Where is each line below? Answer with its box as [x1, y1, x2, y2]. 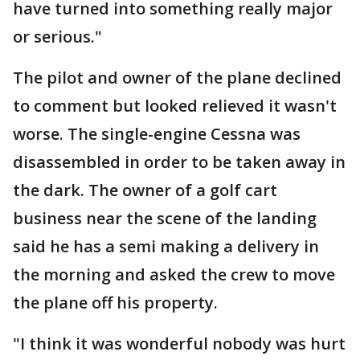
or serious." [13, 26, 106, 47]
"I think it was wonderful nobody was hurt [13, 333, 346, 354]
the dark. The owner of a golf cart [13, 179, 277, 201]
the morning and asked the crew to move [13, 264, 335, 285]
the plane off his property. [13, 292, 222, 313]
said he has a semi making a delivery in [13, 235, 319, 257]
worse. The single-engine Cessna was [13, 123, 301, 145]
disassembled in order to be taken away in [13, 151, 346, 173]
